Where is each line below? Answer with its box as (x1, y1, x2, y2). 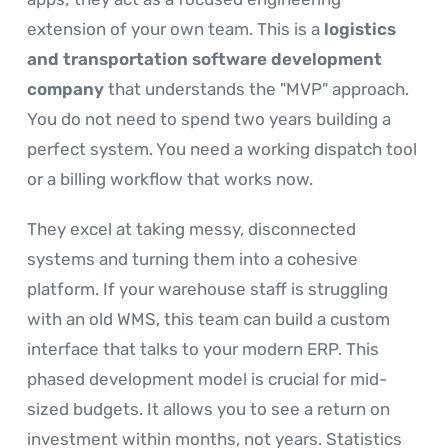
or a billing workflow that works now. (27, 168, 313, 189)
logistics (324, 18, 396, 39)
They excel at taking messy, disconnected (27, 218, 356, 239)
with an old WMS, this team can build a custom (27, 308, 390, 329)
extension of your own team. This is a (27, 18, 324, 39)
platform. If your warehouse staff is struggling (27, 278, 388, 299)
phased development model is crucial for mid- (27, 368, 387, 389)
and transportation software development (27, 48, 382, 69)
